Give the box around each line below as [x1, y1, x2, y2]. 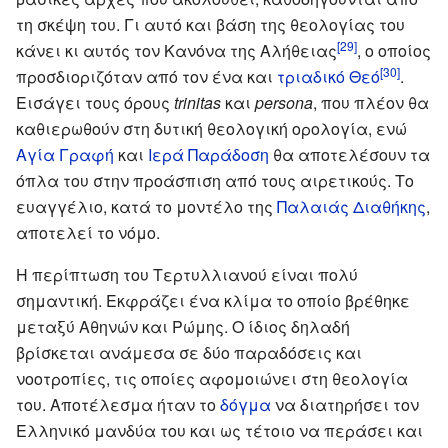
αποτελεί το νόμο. [16, 220, 160, 244]
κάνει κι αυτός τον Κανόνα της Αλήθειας [16, 38, 337, 62]
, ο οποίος [357, 38, 431, 62]
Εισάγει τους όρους [16, 90, 174, 114]
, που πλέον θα [313, 90, 429, 114]
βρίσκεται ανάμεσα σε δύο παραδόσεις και [16, 340, 362, 364]
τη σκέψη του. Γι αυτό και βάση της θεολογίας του [16, 12, 405, 36]
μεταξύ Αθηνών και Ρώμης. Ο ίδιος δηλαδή [16, 314, 350, 338]
